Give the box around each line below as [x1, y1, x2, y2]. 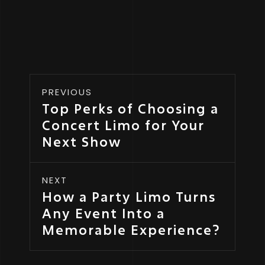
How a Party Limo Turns [42, 188, 216, 206]
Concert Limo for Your [42, 117, 205, 134]
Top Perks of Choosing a [42, 100, 219, 118]
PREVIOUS [42, 86, 92, 99]
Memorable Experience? [42, 221, 220, 239]
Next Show [42, 133, 121, 151]
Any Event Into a [42, 205, 165, 222]
